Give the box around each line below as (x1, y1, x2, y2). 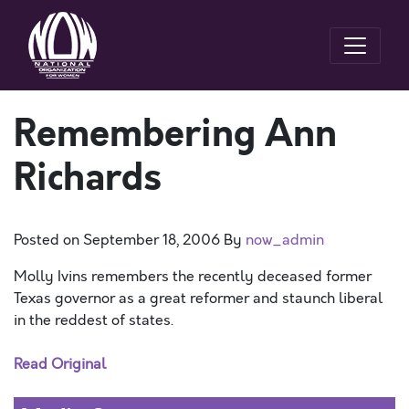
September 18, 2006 (83, 230, 220, 250)
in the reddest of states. (14, 310, 173, 330)
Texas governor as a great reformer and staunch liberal (14, 288, 383, 309)
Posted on (14, 230, 83, 250)
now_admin (246, 230, 324, 250)
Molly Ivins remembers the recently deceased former (14, 267, 372, 287)
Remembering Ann (14, 109, 337, 160)
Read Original (14, 354, 106, 374)
